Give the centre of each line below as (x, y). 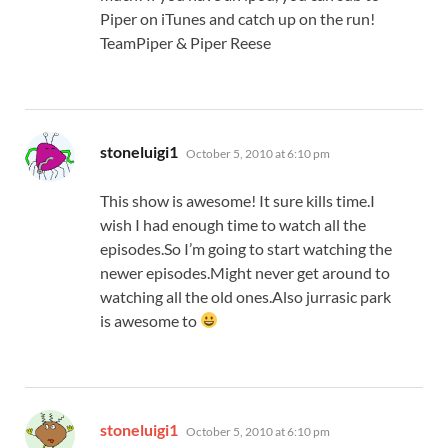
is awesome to (150, 320)
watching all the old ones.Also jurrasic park (245, 296)
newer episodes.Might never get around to (245, 272)
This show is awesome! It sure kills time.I (237, 200)
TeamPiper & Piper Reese (185, 42)
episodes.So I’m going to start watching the (246, 248)
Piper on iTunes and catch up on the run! (237, 18)
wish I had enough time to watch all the (233, 224)
